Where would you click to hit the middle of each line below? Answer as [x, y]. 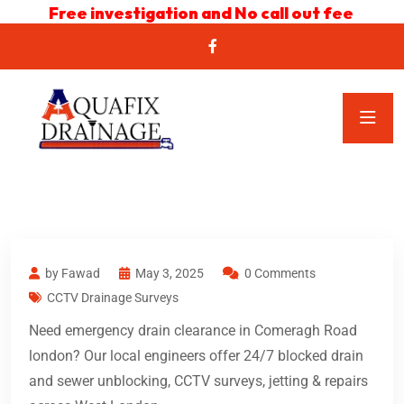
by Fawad [73, 274]
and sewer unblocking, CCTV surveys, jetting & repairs [198, 381]
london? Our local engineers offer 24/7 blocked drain [196, 356]
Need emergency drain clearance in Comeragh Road [193, 331]
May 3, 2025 [170, 274]
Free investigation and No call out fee [202, 13]
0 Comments [280, 274]
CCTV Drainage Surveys [113, 298]
